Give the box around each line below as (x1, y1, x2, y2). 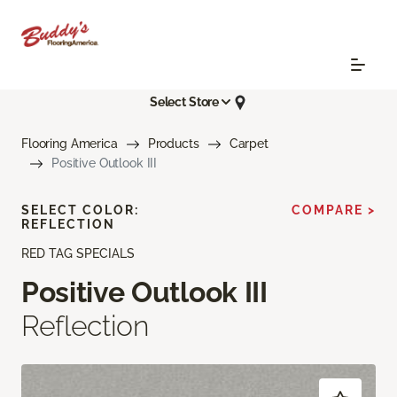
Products (147, 136, 199, 151)
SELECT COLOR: (21, 202, 139, 217)
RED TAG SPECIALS (21, 245, 135, 261)
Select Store (149, 95, 220, 110)
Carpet (229, 136, 269, 151)
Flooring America (21, 136, 118, 151)
